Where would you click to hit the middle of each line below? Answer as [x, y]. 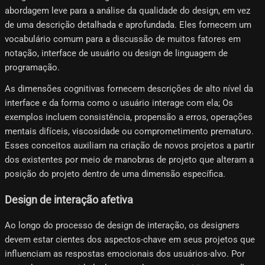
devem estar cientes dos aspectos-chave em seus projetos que [130, 240]
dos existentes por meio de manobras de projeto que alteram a [129, 160]
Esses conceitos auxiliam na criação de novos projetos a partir [130, 146]
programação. [32, 68]
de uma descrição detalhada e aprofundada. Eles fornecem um [128, 25]
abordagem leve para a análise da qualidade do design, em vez [127, 11]
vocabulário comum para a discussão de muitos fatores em [123, 39]
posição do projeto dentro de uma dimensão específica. [115, 174]
